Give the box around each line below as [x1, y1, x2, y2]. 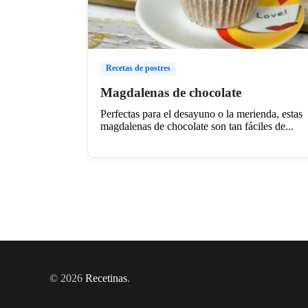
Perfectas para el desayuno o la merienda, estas [100, 107, 302, 120]
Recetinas [85, 272, 127, 284]
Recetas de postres [106, 63, 170, 73]
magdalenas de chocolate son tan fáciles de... [100, 120, 294, 132]
